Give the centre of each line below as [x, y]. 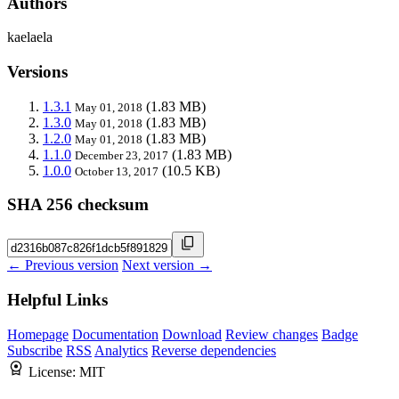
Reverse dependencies [214, 350]
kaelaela [30, 37]
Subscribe [35, 350]
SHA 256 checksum [78, 205]
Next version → [167, 265]
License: [54, 371]
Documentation [115, 334]
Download [192, 334]
